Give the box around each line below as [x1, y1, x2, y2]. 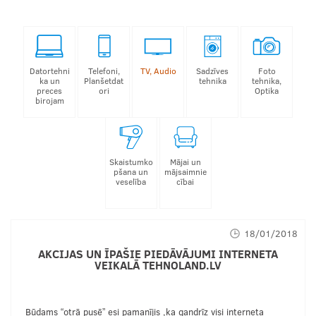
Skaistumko [109, 156, 153, 168]
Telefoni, [87, 65, 120, 77]
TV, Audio [140, 65, 176, 77]
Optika [255, 85, 279, 97]
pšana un [114, 166, 148, 178]
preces [37, 85, 62, 97]
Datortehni [29, 65, 70, 77]
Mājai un [169, 156, 201, 168]
